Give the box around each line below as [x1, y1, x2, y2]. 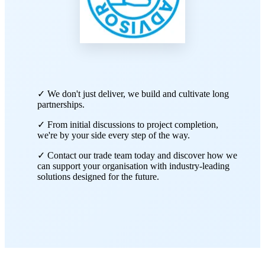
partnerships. [37, 99, 85, 109]
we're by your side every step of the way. [37, 130, 190, 140]
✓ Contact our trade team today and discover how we [37, 150, 237, 160]
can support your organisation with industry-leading [37, 160, 230, 171]
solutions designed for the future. [37, 171, 159, 182]
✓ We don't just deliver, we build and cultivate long [37, 88, 229, 99]
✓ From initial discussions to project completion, [37, 119, 218, 130]
